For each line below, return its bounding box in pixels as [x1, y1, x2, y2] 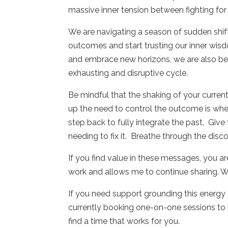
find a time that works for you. [68, 216, 180, 226]
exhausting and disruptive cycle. [68, 68, 190, 78]
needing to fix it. [68, 131, 127, 141]
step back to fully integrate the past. [68, 117, 205, 127]
